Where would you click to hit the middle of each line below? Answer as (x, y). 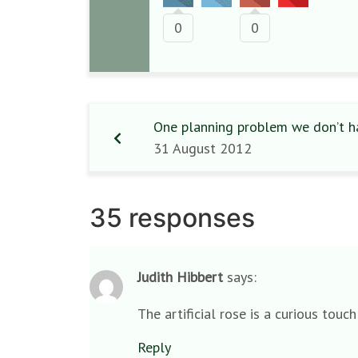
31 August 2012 (203, 148)
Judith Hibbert (180, 277)
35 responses (172, 218)
